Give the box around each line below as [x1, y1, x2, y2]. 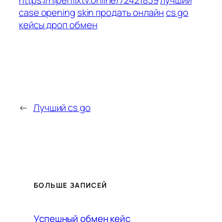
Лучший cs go [33, 101, 91, 114]
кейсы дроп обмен [19, 18, 98, 31]
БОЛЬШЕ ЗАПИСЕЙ [34, 180, 108, 190]
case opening [19, 5, 75, 19]
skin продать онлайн [77, 5, 164, 19]
